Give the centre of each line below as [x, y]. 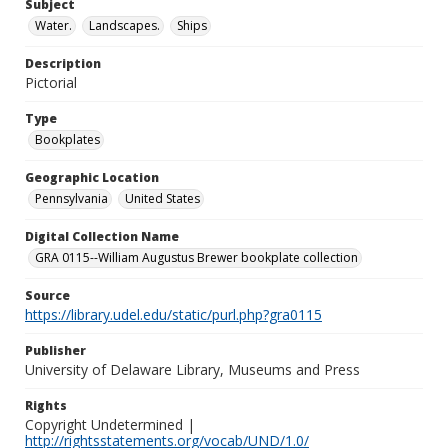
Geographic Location [92, 177]
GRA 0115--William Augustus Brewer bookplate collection [196, 257]
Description [63, 63]
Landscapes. [124, 25]
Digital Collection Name [102, 236]
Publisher [55, 350]
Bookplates [67, 139]
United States [162, 198]
